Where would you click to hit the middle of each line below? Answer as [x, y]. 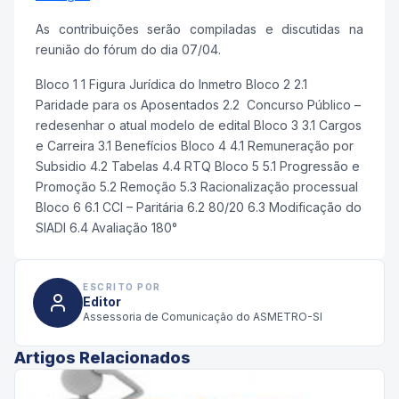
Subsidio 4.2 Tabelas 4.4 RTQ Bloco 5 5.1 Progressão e [198, 166]
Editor [102, 302]
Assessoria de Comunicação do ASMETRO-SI [203, 317]
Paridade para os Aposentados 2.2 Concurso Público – [198, 104]
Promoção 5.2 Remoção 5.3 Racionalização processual [197, 186]
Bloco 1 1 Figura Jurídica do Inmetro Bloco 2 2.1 [173, 84]
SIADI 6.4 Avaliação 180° [106, 227]
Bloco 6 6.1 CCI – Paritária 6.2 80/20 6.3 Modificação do [199, 207]
